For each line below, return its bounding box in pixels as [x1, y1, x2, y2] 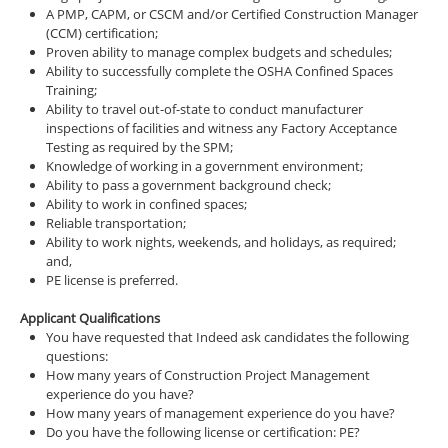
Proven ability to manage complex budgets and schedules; [46, 43, 392, 61]
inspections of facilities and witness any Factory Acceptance [46, 119, 397, 137]
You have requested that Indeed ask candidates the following [46, 328, 409, 346]
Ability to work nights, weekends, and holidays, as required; [46, 233, 396, 251]
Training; [46, 81, 97, 99]
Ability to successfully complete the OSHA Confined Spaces [46, 62, 393, 80]
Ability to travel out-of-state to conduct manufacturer [46, 100, 363, 118]
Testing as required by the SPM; [46, 138, 233, 156]
